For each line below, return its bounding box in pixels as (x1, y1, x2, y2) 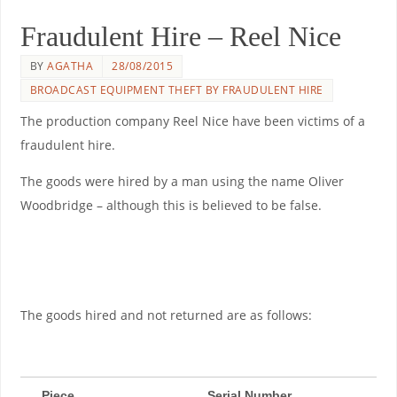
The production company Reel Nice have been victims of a (19, 112, 365, 129)
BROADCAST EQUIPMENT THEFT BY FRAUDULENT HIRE (29, 82, 323, 97)
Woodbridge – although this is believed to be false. (19, 197, 322, 214)
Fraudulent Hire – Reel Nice (19, 19, 341, 52)
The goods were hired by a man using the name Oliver (19, 173, 344, 191)
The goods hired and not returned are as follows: (19, 307, 312, 324)
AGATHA (47, 58, 94, 74)
